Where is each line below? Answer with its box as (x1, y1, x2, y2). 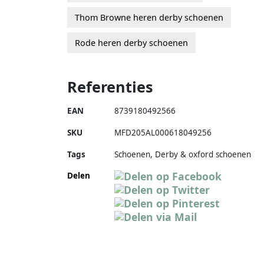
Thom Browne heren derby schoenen (75, 11, 223, 23)
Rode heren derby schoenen (75, 37, 188, 48)
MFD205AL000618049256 (114, 127, 212, 138)
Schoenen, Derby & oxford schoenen (114, 148, 251, 160)
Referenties (67, 76, 153, 97)
